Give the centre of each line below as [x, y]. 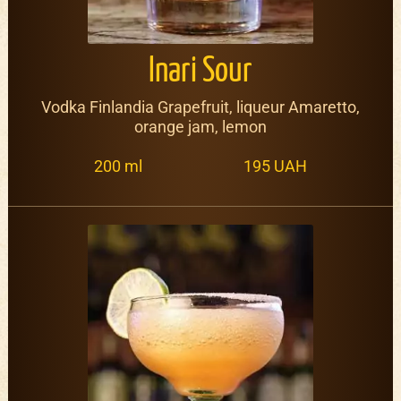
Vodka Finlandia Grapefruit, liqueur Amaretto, [200, 107]
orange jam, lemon [200, 127]
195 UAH [275, 166]
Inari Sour [200, 73]
